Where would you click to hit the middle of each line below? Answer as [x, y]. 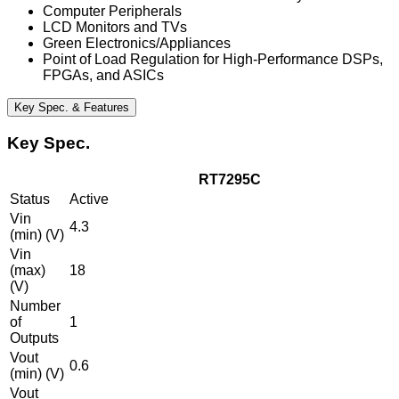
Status [30, 199]
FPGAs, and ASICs [103, 75]
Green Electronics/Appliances [137, 43]
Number [35, 306]
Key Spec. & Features [72, 107]
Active [89, 199]
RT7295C [229, 180]
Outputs [34, 338]
